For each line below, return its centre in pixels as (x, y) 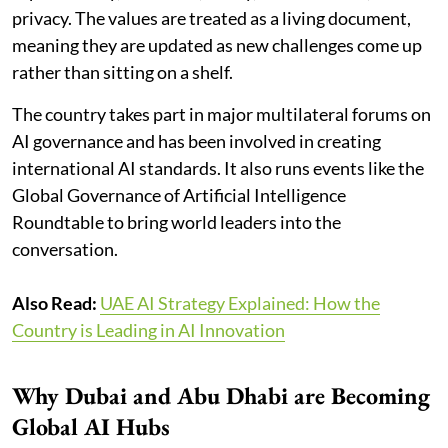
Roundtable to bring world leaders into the (176, 221)
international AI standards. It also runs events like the (218, 167)
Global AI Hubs (91, 426)
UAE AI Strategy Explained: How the (240, 302)
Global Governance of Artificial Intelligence (179, 194)
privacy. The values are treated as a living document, (211, 17)
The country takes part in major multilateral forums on (221, 113)
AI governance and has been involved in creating (196, 140)
